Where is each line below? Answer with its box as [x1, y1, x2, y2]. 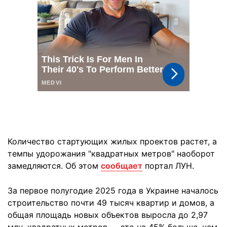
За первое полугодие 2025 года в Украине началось [8, 185, 218, 196]
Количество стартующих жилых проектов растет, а [8, 136, 217, 146]
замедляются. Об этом [8, 161, 101, 171]
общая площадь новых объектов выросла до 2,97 [8, 210, 208, 220]
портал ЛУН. [142, 161, 194, 171]
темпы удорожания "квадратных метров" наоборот [8, 148, 215, 159]
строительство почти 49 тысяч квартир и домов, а [8, 198, 214, 208]
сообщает [101, 161, 142, 171]
